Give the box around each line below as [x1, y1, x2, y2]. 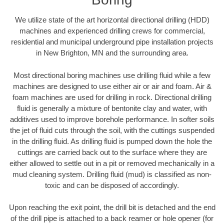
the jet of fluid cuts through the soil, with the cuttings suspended [9, 125, 214, 134]
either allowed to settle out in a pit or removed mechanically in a [9, 158, 214, 167]
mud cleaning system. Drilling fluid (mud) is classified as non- [12, 169, 211, 178]
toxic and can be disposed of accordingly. [45, 180, 179, 189]
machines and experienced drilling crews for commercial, [19, 26, 205, 35]
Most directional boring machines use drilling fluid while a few [13, 70, 210, 79]
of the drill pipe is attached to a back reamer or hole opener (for [10, 214, 213, 223]
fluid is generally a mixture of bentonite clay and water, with [17, 103, 207, 112]
